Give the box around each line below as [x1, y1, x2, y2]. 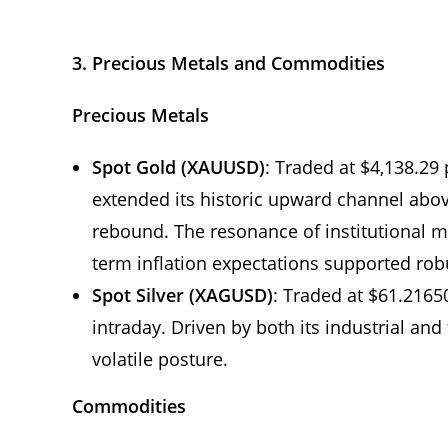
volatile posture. [92, 346, 228, 371]
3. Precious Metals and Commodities [72, 50, 385, 75]
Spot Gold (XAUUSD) [92, 154, 265, 179]
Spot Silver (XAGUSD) [92, 282, 273, 307]
